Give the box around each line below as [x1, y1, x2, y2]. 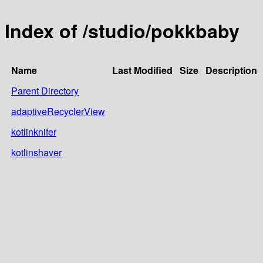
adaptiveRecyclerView [11, 104, 105, 118]
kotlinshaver [11, 145, 62, 159]
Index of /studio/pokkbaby [5, 17, 240, 45]
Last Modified [112, 63, 173, 77]
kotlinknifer [11, 124, 56, 139]
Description [205, 63, 257, 77]
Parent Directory [11, 83, 79, 97]
